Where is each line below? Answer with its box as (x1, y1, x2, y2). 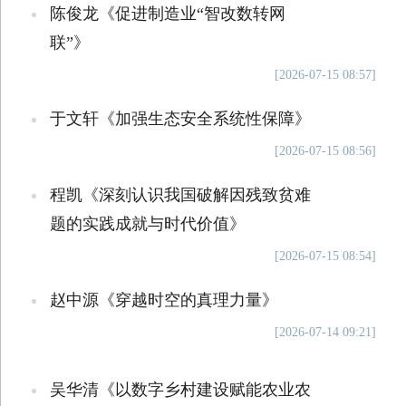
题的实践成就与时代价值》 (49, 215, 246, 233)
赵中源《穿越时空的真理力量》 (49, 291, 278, 309)
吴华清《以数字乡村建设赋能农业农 (49, 381, 311, 399)
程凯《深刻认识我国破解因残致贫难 (49, 186, 311, 204)
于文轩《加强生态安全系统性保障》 (49, 110, 311, 128)
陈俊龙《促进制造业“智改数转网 (49, 5, 285, 23)
